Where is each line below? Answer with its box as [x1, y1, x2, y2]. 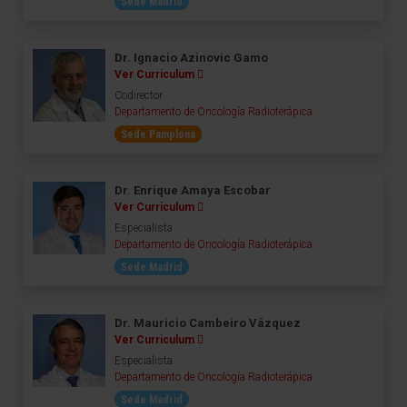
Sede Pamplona [121, 128, 195, 141]
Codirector [114, 89, 163, 102]
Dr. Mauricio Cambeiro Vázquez [114, 316, 301, 330]
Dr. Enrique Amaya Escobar [114, 184, 271, 197]
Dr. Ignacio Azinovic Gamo [114, 51, 268, 65]
